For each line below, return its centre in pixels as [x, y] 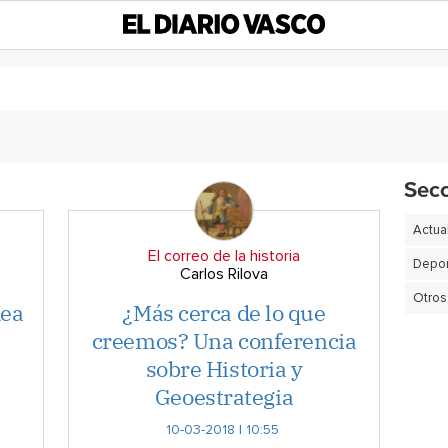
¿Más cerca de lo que [224, 312]
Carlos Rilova [224, 274]
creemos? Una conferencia [224, 340]
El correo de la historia [224, 256]
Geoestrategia [224, 396]
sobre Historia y [224, 368]
